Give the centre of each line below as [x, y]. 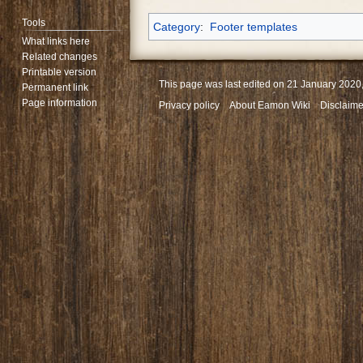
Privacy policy [189, 105]
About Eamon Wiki [270, 105]
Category [177, 27]
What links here [56, 42]
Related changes [60, 57]
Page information [60, 103]
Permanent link [56, 88]
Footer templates [253, 27]
